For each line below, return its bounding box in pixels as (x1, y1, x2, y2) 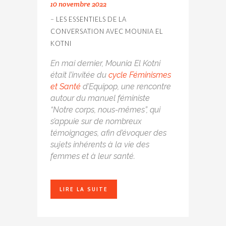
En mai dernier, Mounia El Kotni (50, 59, 160, 69)
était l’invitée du (50, 70, 108, 80)
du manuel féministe (76, 93, 152, 103)
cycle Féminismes (108, 70, 171, 80)
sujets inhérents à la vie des (50, 140, 149, 150)
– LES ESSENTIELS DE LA (50, 15, 127, 24)
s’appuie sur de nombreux (50, 117, 142, 127)
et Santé (50, 82, 81, 92)
